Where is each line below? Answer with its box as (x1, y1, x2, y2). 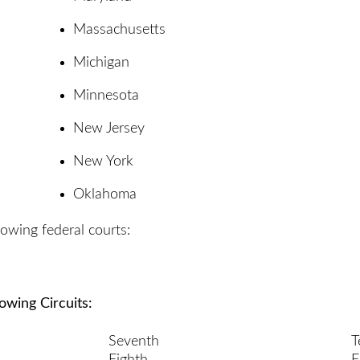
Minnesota (73, 88, 139, 103)
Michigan (73, 55, 129, 70)
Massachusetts (73, 22, 166, 37)
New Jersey (73, 121, 145, 136)
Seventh (108, 334, 159, 349)
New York (73, 153, 133, 169)
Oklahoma (73, 186, 137, 202)
